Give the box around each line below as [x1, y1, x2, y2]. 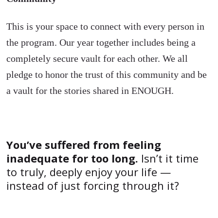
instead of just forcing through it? [6, 178, 180, 193]
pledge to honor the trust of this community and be [6, 69, 207, 80]
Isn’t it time [138, 150, 199, 165]
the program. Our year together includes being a [6, 36, 196, 48]
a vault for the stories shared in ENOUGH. [6, 85, 174, 96]
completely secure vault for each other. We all [6, 53, 188, 64]
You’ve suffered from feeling [6, 137, 162, 152]
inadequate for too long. [6, 150, 139, 165]
